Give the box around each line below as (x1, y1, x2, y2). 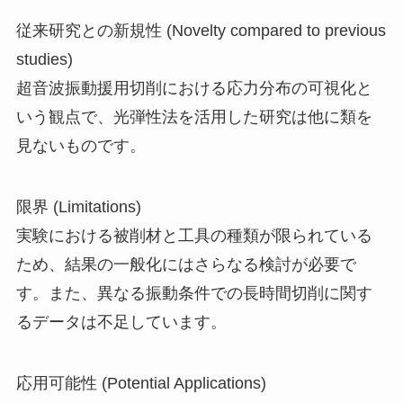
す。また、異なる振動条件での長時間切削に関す (15, 283, 372, 302)
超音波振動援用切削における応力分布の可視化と (15, 78, 372, 97)
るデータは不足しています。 (15, 312, 227, 331)
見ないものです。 (15, 136, 146, 155)
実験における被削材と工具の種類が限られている (15, 226, 372, 245)
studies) (15, 49, 73, 68)
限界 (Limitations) (15, 197, 141, 216)
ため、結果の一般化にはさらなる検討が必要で (15, 255, 356, 273)
